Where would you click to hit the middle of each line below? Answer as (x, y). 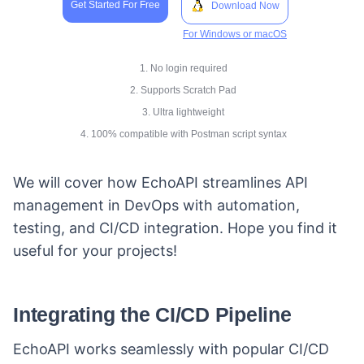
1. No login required (183, 68)
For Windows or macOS (235, 34)
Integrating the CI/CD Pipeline (152, 314)
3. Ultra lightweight (184, 112)
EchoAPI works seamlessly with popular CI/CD (171, 349)
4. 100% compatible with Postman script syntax (183, 134)
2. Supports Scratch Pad (184, 90)
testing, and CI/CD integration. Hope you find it (175, 228)
